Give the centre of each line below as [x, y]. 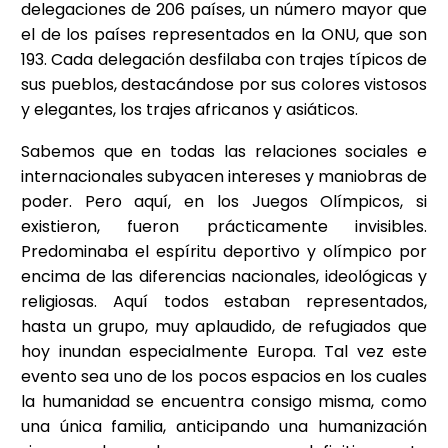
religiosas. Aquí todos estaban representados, [224, 302]
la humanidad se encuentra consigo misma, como [224, 402]
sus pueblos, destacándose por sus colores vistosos [224, 84]
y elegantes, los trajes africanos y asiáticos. [189, 109]
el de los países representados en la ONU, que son [224, 34]
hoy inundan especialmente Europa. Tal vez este [224, 352]
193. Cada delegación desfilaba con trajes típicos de [224, 59]
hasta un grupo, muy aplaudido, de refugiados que [224, 327]
